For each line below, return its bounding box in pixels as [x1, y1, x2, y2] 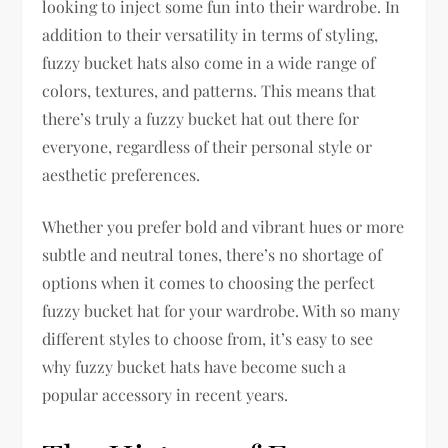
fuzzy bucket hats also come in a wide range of [42, 51, 376, 73]
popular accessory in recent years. [42, 383, 289, 405]
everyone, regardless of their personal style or [42, 135, 373, 157]
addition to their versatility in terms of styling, [42, 23, 379, 45]
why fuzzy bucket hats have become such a [42, 355, 347, 377]
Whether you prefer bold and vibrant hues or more [42, 215, 405, 237]
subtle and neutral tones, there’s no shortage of [42, 243, 383, 265]
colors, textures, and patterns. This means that [42, 79, 377, 101]
